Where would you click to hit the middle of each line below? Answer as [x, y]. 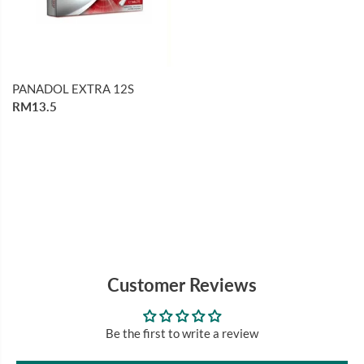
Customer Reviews [182, 284]
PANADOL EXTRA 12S [73, 88]
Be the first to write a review [182, 333]
